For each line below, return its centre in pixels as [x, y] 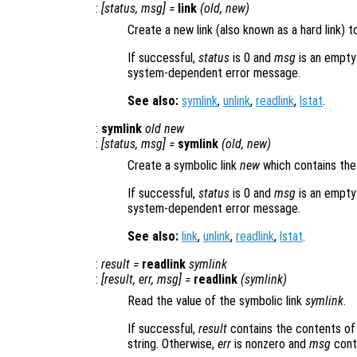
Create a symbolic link [184, 166]
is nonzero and [270, 344]
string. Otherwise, [173, 344]
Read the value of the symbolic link [216, 301]
